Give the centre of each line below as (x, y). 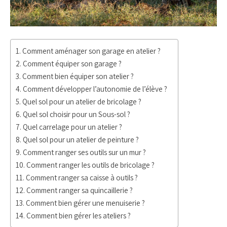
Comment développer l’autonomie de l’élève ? (95, 89)
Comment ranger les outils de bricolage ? (91, 165)
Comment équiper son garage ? (72, 63)
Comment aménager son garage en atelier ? (92, 51)
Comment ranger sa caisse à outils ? (82, 177)
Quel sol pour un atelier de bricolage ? (82, 101)
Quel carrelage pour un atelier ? (73, 127)
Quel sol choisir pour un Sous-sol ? (77, 114)
